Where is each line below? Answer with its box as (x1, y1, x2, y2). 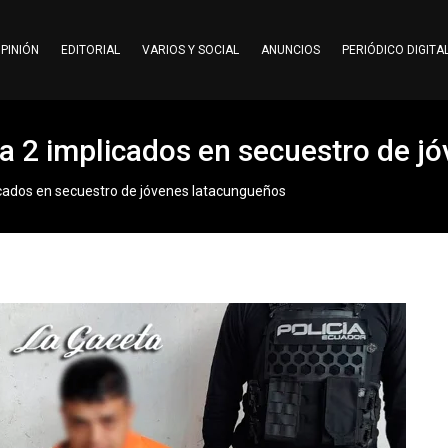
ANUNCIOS (260, 43, 320, 57)
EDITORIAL (60, 43, 120, 57)
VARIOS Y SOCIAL (141, 43, 239, 57)
